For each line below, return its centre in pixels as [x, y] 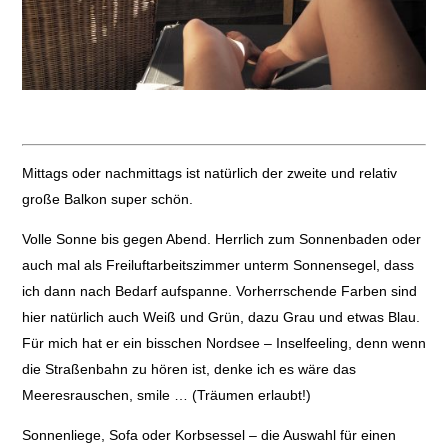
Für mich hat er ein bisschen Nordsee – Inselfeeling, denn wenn [223, 343]
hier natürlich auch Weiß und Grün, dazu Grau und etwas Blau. [220, 317]
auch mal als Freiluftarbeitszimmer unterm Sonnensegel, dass [217, 265]
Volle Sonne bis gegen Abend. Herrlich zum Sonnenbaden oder [221, 239]
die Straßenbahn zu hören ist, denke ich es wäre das [188, 369]
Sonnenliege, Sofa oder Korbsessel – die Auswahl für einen [208, 435]
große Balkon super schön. [107, 199]
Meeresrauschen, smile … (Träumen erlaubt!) [166, 395]
